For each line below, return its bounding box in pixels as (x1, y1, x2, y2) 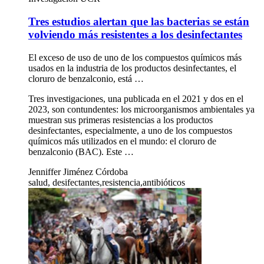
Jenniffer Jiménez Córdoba (28, 166, 128, 177)
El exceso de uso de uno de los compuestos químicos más (28, 52, 242, 62)
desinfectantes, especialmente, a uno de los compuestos (28, 125, 232, 136)
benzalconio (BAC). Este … (28, 146, 134, 157)
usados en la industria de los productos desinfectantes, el (28, 62, 236, 73)
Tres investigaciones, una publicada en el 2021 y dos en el (28, 93, 243, 104)
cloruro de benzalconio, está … (28, 73, 144, 84)
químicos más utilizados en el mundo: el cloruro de (28, 136, 216, 146)
